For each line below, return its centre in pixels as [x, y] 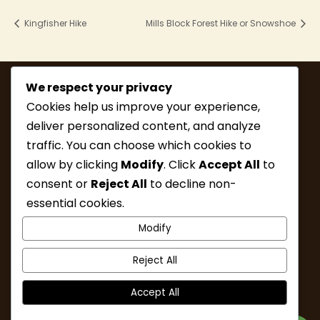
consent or [59, 184]
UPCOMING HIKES [104, 211]
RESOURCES [138, 231]
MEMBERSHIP [114, 191]
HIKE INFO [199, 191]
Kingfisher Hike [54, 24]
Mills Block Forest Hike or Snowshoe [222, 24]
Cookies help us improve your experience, [143, 106]
